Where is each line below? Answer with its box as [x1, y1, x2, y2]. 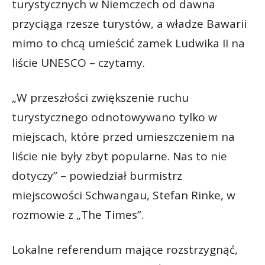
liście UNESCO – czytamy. [12, 54, 148, 70]
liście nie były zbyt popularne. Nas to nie [12, 148, 227, 164]
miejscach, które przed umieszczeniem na [12, 128, 235, 144]
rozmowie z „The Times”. [12, 206, 147, 222]
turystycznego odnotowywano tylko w [12, 109, 217, 125]
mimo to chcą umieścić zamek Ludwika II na [12, 35, 245, 51]
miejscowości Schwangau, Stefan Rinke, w [12, 187, 235, 203]
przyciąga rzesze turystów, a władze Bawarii [12, 15, 247, 31]
